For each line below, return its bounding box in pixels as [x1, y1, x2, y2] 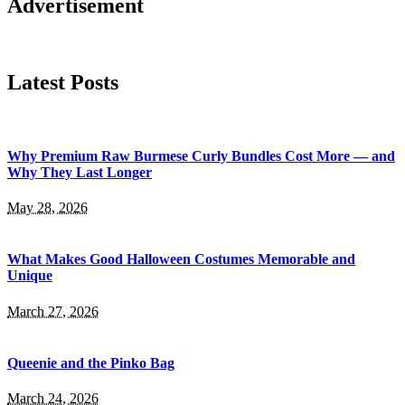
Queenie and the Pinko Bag [7, 354, 174, 371]
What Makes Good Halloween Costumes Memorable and [7, 251, 355, 268]
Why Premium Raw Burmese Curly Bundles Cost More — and [7, 147, 395, 164]
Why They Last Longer [7, 164, 152, 180]
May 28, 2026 [7, 200, 88, 216]
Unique [7, 268, 52, 284]
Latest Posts [7, 70, 118, 94]
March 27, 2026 [7, 303, 99, 319]
